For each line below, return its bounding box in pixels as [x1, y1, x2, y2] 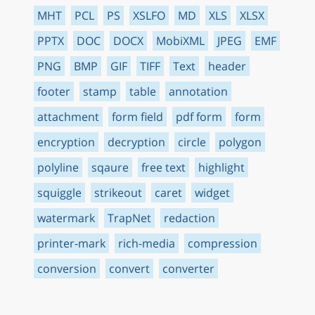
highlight [198, 159, 245, 175]
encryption [37, 134, 95, 150]
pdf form [176, 108, 222, 124]
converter [162, 260, 214, 276]
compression [188, 235, 257, 251]
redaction [164, 210, 215, 226]
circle [178, 134, 206, 150]
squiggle [37, 184, 82, 200]
